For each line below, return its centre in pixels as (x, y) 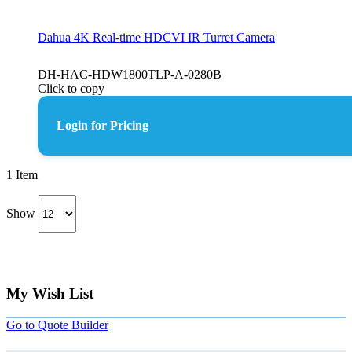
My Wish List (50, 279)
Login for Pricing (103, 111)
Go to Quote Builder (57, 311)
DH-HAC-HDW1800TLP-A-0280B (130, 60)
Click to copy (71, 74)
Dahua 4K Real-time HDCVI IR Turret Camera (156, 23)
